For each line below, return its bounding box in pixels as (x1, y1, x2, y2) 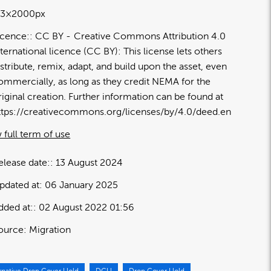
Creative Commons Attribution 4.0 (74, 30, 226, 42)
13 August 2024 (56, 157, 123, 168)
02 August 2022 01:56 (39, 201, 135, 213)
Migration (29, 224, 71, 235)
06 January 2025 (45, 179, 119, 191)
